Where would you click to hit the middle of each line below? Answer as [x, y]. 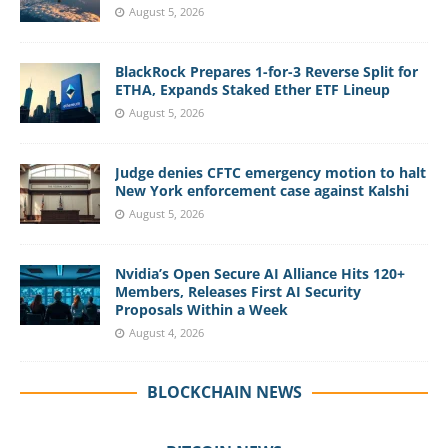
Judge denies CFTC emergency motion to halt [270, 172]
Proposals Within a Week [201, 309]
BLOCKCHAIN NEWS [224, 391]
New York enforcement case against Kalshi [262, 190]
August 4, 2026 [166, 332]
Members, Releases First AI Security [238, 291]
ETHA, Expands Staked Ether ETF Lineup [252, 89]
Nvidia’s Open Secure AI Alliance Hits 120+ [260, 273]
